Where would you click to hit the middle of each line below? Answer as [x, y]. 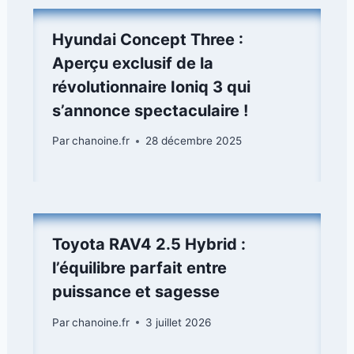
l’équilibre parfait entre [139, 268]
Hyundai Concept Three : [148, 39]
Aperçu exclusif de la [133, 63]
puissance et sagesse [136, 292]
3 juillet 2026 [179, 322]
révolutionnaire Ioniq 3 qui [151, 87]
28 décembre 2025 [194, 141]
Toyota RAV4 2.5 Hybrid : [149, 245]
